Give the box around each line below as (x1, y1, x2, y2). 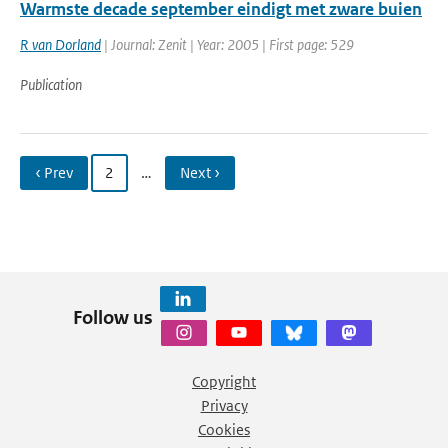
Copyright (192, 372, 256, 391)
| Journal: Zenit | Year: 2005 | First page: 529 (101, 35, 354, 54)
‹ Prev (35, 163, 73, 182)
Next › (180, 163, 220, 182)
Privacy (200, 396, 248, 415)
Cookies (198, 420, 250, 439)
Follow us (72, 305, 153, 329)
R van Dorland (20, 35, 101, 54)
